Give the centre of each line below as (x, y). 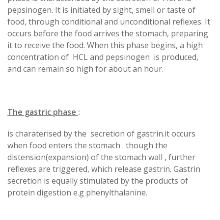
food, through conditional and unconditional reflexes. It (109, 21)
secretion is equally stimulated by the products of (98, 180)
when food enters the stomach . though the (87, 145)
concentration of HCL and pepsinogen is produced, (103, 57)
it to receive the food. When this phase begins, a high (105, 45)
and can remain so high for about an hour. (85, 69)
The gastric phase (43, 112)
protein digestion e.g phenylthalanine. (77, 192)
